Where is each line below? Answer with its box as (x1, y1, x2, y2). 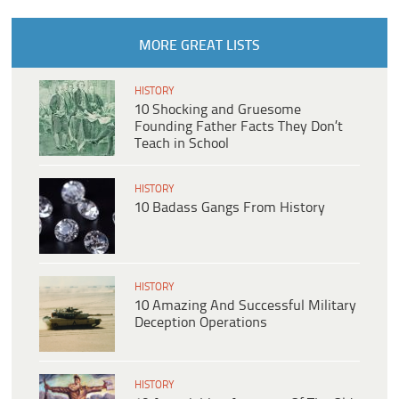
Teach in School (134, 136, 229, 152)
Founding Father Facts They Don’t (134, 119, 343, 135)
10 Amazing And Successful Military (134, 298, 356, 314)
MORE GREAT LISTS (138, 38, 260, 54)
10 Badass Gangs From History (134, 200, 325, 216)
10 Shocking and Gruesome (134, 102, 301, 118)
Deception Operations (134, 315, 267, 331)
